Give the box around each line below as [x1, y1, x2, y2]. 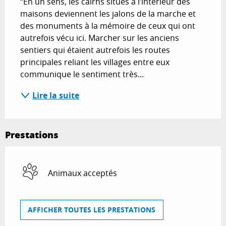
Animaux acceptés [48, 167, 117, 179]
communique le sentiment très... [20, 68, 144, 80]
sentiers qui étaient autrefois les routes [20, 44, 170, 55]
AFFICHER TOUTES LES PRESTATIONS [28, 205, 156, 215]
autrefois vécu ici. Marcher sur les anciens [20, 32, 179, 43]
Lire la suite [32, 89, 79, 101]
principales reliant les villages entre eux [20, 56, 169, 68]
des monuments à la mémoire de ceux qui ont [20, 20, 195, 31]
